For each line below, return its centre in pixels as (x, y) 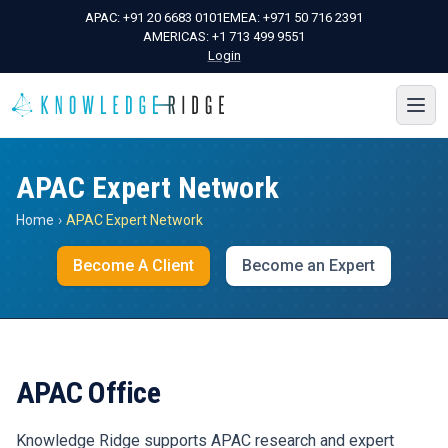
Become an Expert (308, 265)
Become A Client (133, 265)
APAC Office (88, 392)
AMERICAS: (177, 36)
